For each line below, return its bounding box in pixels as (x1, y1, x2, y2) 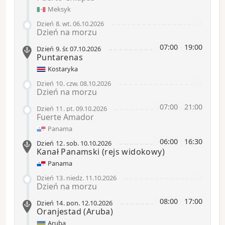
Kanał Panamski (37, 146, 102, 157)
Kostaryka (46, 64, 78, 74)
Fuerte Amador (37, 111, 94, 123)
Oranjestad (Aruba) (37, 205, 114, 217)
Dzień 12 (37, 138, 63, 148)
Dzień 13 (37, 173, 63, 182)
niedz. (66, 173, 84, 182)
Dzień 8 (37, 19, 60, 28)
